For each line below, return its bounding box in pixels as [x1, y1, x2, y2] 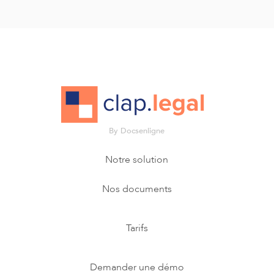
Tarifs [125, 221, 148, 235]
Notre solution [105, 153, 169, 167]
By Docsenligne [109, 125, 165, 137]
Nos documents [102, 182, 172, 196]
